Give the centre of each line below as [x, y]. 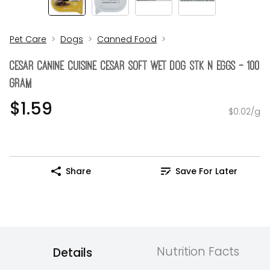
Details [72, 253]
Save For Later [206, 171]
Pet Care [28, 39]
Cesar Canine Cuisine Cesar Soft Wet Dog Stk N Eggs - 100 [135, 66]
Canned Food [127, 39]
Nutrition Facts [198, 252]
